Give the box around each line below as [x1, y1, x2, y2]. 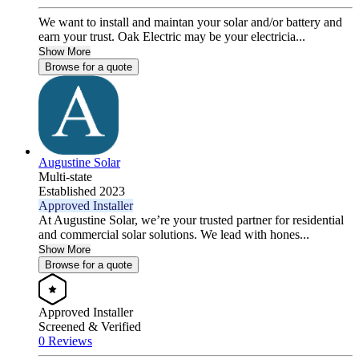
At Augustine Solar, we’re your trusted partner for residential [38, 213, 344, 228]
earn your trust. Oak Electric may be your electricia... [38, 30, 305, 44]
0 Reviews [38, 334, 92, 349]
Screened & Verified [38, 320, 141, 334]
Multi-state [38, 170, 92, 184]
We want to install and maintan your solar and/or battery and [38, 15, 342, 30]
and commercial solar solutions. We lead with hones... [38, 228, 309, 242]
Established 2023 [38, 184, 125, 199]
